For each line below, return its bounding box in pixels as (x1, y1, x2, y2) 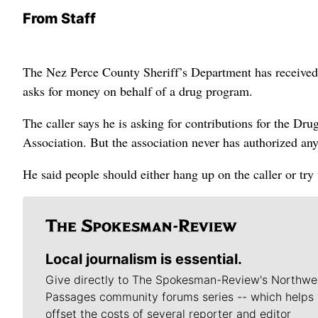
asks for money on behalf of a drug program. (23, 82, 253, 99)
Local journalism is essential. (45, 251, 242, 268)
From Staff (23, 10, 96, 27)
